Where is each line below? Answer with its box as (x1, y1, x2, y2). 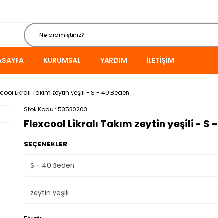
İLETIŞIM (146, 55, 174, 65)
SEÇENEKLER (24, 139, 67, 149)
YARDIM (100, 55, 127, 65)
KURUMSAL (43, 55, 81, 65)
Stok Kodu (24, 105, 54, 113)
